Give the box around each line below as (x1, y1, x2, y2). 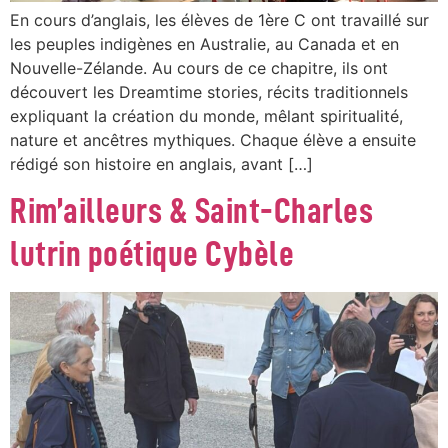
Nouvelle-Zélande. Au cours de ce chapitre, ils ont (10, 57, 388, 78)
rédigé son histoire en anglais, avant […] (10, 153, 313, 174)
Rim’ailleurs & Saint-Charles (10, 193, 373, 230)
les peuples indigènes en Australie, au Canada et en (10, 33, 399, 54)
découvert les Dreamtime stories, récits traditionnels (10, 81, 408, 102)
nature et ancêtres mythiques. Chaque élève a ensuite (10, 129, 416, 150)
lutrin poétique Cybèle (10, 236, 294, 273)
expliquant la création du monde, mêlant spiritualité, (10, 105, 403, 126)
